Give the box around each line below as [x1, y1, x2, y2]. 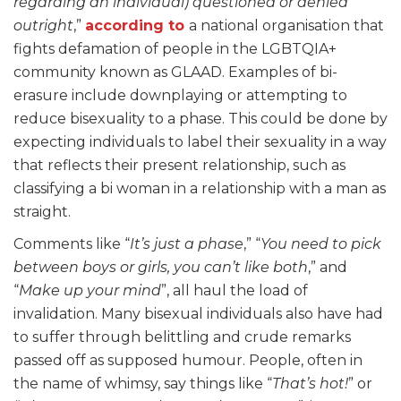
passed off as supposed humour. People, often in [13, 352, 363, 370]
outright [13, 17, 73, 35]
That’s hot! [272, 375, 348, 393]
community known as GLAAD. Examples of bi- [13, 64, 337, 81]
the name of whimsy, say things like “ [13, 375, 272, 393]
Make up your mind [19, 282, 161, 300]
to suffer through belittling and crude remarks [13, 328, 351, 346]
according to [85, 17, 184, 35]
